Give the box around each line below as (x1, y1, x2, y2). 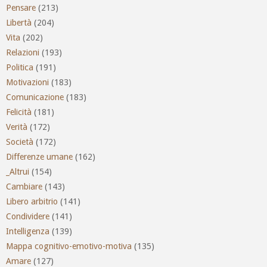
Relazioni (6, 47, 39, 57)
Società (6, 136, 33, 147)
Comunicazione (6, 92, 64, 102)
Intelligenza (6, 226, 49, 236)
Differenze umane (6, 151, 73, 162)
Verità (6, 122, 27, 132)
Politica (6, 62, 33, 72)
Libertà (6, 17, 32, 27)
